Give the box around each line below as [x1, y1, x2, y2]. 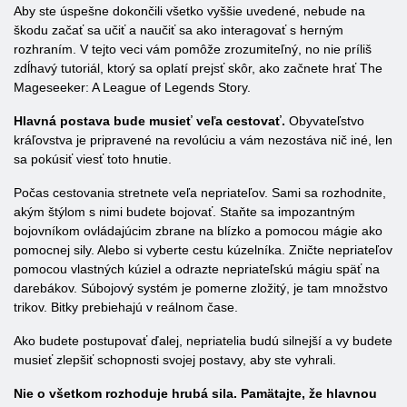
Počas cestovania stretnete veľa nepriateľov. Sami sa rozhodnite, [14, 185, 386, 200]
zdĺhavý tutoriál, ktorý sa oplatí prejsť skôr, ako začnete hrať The [14, 61, 382, 75]
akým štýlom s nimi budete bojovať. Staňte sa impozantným [14, 204, 355, 219]
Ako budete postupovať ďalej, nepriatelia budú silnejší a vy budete [14, 333, 392, 348]
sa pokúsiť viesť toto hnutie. [14, 152, 172, 166]
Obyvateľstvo [285, 114, 364, 128]
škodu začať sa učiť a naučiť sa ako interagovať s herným [14, 23, 343, 37]
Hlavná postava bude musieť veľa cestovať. [14, 114, 285, 128]
